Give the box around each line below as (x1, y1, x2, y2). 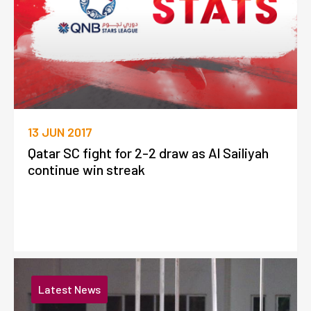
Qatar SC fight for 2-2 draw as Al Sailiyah (28, 144, 269, 161)
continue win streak (28, 160, 145, 178)
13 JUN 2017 (28, 124, 92, 140)
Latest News (38, 283, 101, 296)
